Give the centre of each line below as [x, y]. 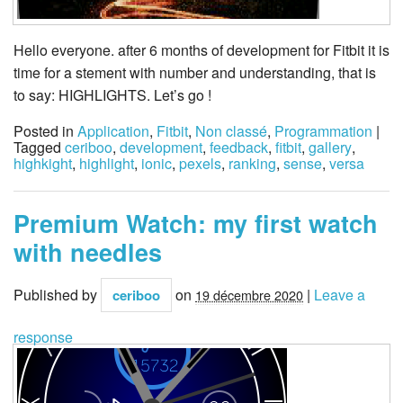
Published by [57, 295]
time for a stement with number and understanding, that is [195, 72]
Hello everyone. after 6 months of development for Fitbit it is [201, 49]
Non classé [231, 130]
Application [113, 130]
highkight [43, 163]
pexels [200, 163]
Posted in [45, 130]
